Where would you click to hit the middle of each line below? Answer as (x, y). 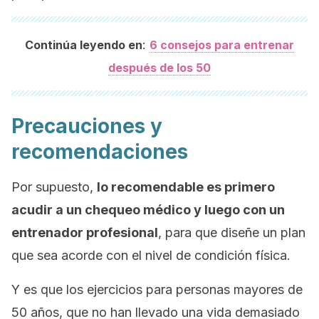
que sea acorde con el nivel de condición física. (151, 255)
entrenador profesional (85, 232)
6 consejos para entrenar (222, 45)
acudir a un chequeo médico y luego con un (148, 210)
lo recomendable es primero (186, 187)
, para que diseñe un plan (232, 232)
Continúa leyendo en (84, 45)
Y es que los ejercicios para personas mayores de (157, 289)
